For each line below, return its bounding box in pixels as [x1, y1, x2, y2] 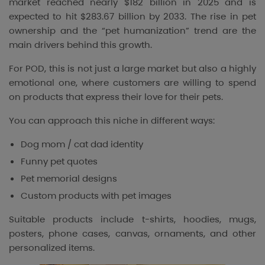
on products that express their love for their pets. [9, 91, 223, 104]
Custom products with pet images [21, 189, 172, 202]
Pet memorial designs [21, 172, 117, 185]
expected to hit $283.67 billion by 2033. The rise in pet [9, 10, 256, 23]
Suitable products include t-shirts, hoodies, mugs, [9, 212, 256, 225]
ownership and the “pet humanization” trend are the [9, 24, 256, 37]
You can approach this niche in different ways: [9, 114, 215, 127]
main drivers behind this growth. [9, 38, 152, 51]
